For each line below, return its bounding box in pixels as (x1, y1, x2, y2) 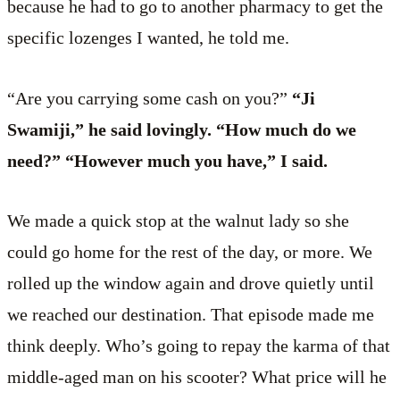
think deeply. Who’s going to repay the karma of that (7, 335, 390, 355)
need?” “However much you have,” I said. (7, 150, 328, 171)
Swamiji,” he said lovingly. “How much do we (7, 119, 356, 139)
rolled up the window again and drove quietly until (7, 272, 374, 293)
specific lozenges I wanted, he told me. (7, 28, 289, 48)
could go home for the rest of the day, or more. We (7, 241, 372, 262)
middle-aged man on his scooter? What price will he (7, 366, 387, 387)
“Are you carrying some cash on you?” (7, 87, 287, 108)
